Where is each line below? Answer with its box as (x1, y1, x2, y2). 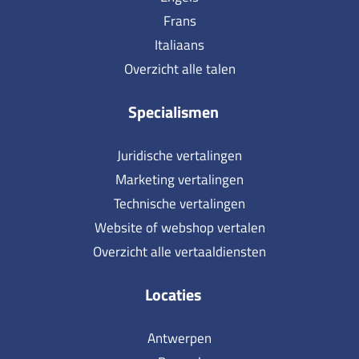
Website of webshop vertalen (94, 216, 265, 238)
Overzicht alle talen (123, 58, 236, 79)
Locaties (145, 281, 201, 307)
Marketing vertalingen (115, 168, 244, 190)
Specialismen (127, 99, 219, 124)
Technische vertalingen (114, 192, 245, 214)
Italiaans (155, 34, 204, 55)
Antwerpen (147, 327, 212, 349)
